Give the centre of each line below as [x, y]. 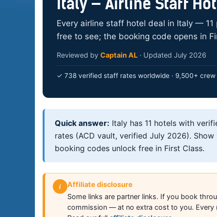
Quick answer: [82, 123]
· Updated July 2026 [172, 55]
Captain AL [119, 55]
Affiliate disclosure [100, 185]
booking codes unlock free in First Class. [129, 148]
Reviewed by [78, 55]
